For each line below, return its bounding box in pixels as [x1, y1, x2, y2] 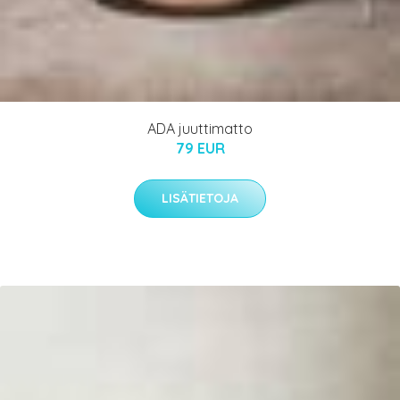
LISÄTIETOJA [162, 189, 238, 206]
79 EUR [175, 138, 225, 157]
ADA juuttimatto [147, 119, 253, 137]
